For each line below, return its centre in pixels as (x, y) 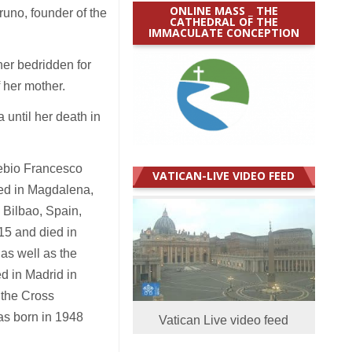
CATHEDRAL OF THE (224, 21)
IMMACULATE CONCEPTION (224, 32)
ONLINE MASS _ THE (224, 10)
